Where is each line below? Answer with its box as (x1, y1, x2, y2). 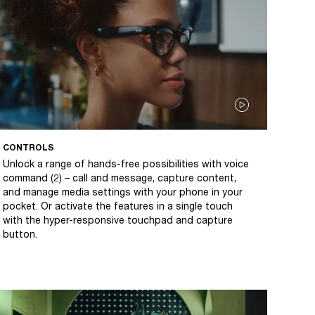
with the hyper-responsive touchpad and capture (3, 214, 233, 226)
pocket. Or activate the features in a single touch (3, 200, 233, 212)
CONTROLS (3, 142, 54, 153)
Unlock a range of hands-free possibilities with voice (3, 157, 249, 170)
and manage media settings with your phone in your (3, 186, 243, 198)
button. (3, 228, 37, 240)
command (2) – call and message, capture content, (3, 172, 236, 184)
